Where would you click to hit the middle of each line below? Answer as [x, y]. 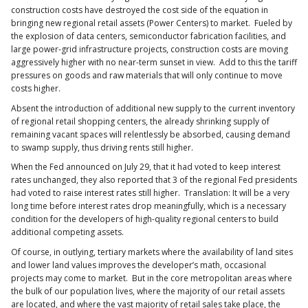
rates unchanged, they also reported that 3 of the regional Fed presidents [154, 180]
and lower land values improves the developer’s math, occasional [139, 265]
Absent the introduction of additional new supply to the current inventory [153, 108]
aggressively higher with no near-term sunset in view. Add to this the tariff [154, 63]
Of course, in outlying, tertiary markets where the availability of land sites [152, 252]
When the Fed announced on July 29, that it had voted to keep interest [146, 167]
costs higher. [36, 89]
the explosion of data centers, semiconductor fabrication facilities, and [148, 36]
